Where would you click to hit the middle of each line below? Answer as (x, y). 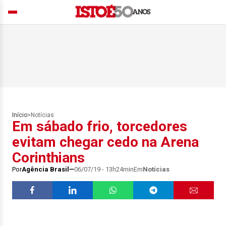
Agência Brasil (45, 169)
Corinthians (48, 158)
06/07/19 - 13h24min (104, 169)
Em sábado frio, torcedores (100, 126)
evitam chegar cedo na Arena (105, 142)
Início (20, 115)
